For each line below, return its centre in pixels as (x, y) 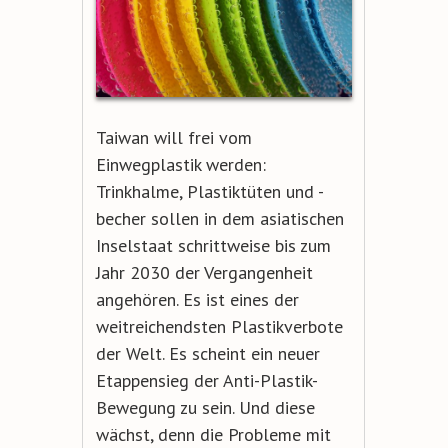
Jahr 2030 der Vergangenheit (204, 272)
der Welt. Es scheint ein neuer (207, 353)
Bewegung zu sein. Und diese (205, 407)
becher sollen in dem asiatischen (219, 218)
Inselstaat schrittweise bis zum (213, 245)
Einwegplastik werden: (180, 164)
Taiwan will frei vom (173, 137)
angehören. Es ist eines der (197, 299)
